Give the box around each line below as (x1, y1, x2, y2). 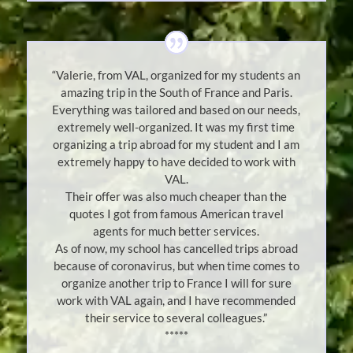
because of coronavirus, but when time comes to (53, 258, 299, 273)
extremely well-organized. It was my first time (58, 120, 295, 135)
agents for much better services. (93, 224, 260, 239)
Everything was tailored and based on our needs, (52, 102, 301, 117)
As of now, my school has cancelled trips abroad (54, 241, 298, 256)
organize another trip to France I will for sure (61, 276, 292, 291)
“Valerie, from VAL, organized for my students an (52, 68, 301, 83)
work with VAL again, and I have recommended (57, 293, 296, 308)
